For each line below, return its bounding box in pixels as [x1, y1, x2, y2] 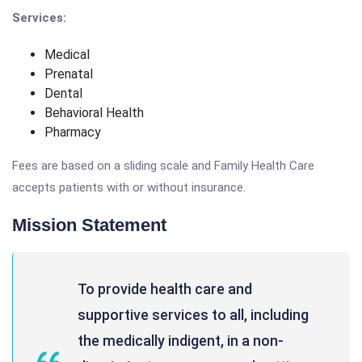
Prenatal [44, 66, 93, 82]
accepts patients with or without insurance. [12, 180, 246, 195]
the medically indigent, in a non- [78, 332, 284, 349]
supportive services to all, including [78, 306, 309, 323]
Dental [44, 86, 82, 101]
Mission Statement [12, 215, 166, 235]
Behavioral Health [44, 105, 144, 120]
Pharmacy [44, 124, 101, 140]
